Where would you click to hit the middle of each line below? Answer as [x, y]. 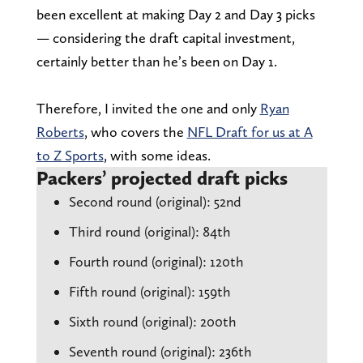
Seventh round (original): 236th [160, 351]
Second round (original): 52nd [155, 201]
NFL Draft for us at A [250, 131]
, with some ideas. [157, 155]
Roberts [60, 131]
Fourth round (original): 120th [156, 261]
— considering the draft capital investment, [165, 37]
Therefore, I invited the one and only [148, 108]
